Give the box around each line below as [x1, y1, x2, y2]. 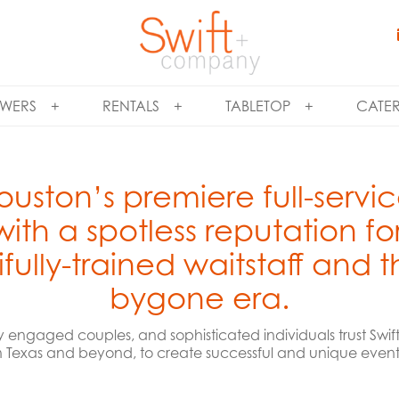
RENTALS [102, 97, 159, 115]
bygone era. [110, 280, 289, 316]
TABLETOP [224, 97, 290, 115]
